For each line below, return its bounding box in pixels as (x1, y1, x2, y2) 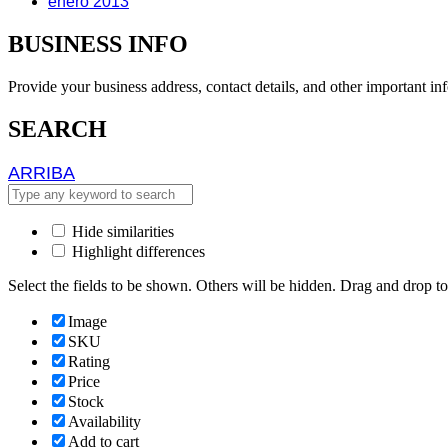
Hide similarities (68, 222, 174, 240)
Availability (68, 412, 141, 430)
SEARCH (8, 115, 107, 142)
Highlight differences (68, 242, 205, 260)
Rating (68, 352, 110, 370)
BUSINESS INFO (8, 31, 188, 58)
